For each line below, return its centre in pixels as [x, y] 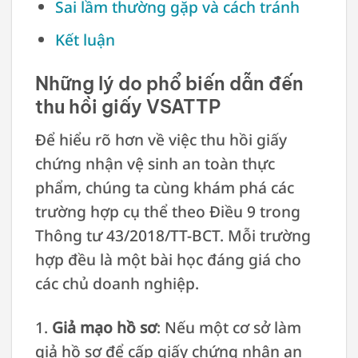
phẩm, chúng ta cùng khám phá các [164, 187]
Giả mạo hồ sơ [104, 327]
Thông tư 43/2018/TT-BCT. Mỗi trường [173, 235]
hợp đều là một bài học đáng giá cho [168, 259]
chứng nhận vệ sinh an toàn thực [155, 163]
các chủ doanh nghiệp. [117, 283]
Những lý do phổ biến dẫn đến [169, 84]
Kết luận [85, 40]
